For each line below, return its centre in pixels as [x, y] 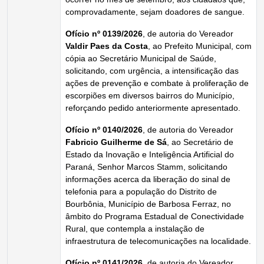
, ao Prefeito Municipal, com [200, 46]
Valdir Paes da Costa [107, 46]
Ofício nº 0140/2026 [104, 130]
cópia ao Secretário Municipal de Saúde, [141, 58]
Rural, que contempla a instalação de [135, 229]
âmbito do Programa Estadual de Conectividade [155, 216]
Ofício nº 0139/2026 [104, 34]
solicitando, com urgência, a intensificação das [152, 71]
